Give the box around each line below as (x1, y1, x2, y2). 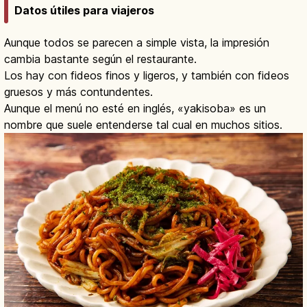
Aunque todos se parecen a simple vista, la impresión (4, 36, 269, 50)
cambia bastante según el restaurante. (4, 52, 197, 66)
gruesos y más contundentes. (4, 85, 153, 99)
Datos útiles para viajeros (14, 3, 154, 18)
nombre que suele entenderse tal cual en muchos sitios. (4, 118, 282, 132)
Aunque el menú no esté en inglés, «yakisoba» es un (4, 101, 266, 116)
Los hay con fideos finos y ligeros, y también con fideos (4, 69, 289, 83)
